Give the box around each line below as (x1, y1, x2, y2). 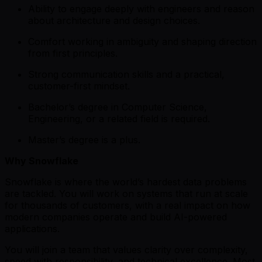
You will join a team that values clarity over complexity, (5, 243, 248, 256)
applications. (5, 222, 60, 235)
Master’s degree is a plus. (28, 133, 140, 146)
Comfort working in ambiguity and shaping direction (28, 35, 257, 47)
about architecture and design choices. (28, 14, 200, 26)
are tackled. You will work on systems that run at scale (5, 187, 248, 199)
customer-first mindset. (28, 80, 130, 92)
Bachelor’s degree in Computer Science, (28, 101, 207, 113)
